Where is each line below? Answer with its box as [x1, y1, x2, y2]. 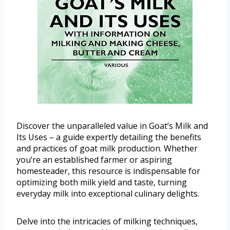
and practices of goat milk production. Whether [16, 142, 198, 154]
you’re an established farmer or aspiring [16, 154, 172, 165]
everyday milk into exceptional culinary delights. [16, 187, 199, 199]
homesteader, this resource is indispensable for [16, 165, 200, 177]
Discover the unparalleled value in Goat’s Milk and [16, 120, 208, 131]
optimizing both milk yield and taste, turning [16, 176, 187, 188]
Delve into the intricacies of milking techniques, [16, 215, 198, 227]
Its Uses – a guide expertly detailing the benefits [16, 131, 201, 143]
